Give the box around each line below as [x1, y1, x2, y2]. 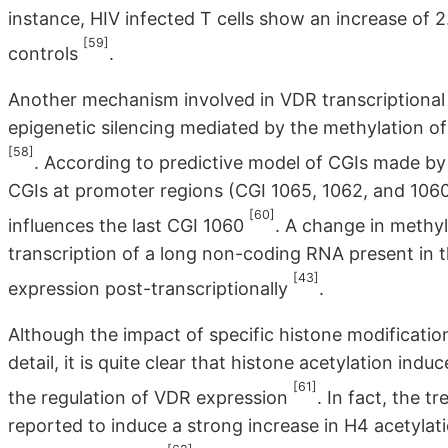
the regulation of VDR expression [8, 387, 293, 409]
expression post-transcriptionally [8, 278, 293, 300]
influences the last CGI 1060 [8, 215, 249, 237]
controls [8, 43, 83, 65]
